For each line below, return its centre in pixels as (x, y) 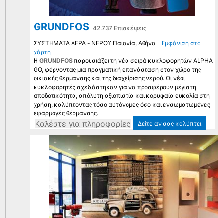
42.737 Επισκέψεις (119, 28)
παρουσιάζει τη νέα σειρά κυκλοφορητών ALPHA (143, 61)
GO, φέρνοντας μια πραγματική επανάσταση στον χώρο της (117, 70)
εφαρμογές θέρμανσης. (66, 113)
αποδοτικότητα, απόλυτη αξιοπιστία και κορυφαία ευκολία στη (121, 96)
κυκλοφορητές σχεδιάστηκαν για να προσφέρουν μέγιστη (115, 87)
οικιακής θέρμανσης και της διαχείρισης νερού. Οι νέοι (109, 78)
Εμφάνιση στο (181, 43)
